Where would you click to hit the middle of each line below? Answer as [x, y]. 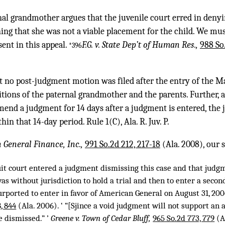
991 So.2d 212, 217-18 [123, 144]
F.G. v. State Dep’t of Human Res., [141, 45]
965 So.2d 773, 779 [184, 218]
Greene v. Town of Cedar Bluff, [102, 218]
